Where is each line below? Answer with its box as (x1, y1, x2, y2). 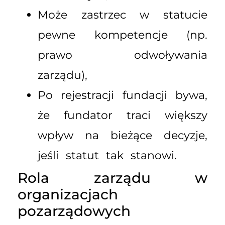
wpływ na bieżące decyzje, (38, 129, 207, 143)
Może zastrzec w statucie (38, 8, 207, 22)
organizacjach (18, 186, 118, 203)
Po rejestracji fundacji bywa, (38, 88, 207, 102)
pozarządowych (18, 202, 131, 220)
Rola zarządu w (18, 169, 207, 187)
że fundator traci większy (38, 108, 207, 123)
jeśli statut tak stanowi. (38, 149, 177, 163)
